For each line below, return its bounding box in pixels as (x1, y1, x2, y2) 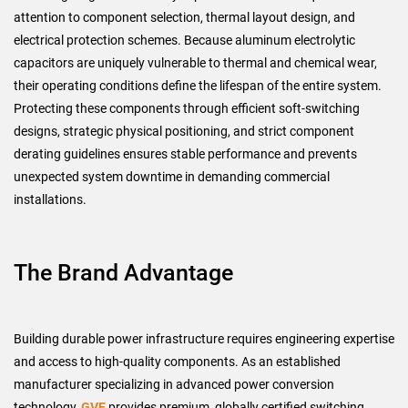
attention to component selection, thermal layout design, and (14, 9, 355, 25)
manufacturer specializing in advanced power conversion (14, 376, 334, 392)
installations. (14, 191, 87, 207)
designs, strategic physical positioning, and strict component (14, 123, 354, 138)
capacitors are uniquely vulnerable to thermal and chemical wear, (14, 55, 377, 70)
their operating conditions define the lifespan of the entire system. (14, 77, 382, 93)
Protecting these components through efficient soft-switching (14, 100, 360, 116)
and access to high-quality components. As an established (14, 353, 341, 369)
